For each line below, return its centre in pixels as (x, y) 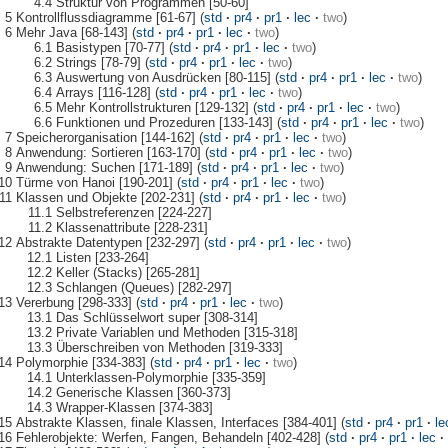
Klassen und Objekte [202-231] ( (109, 197)
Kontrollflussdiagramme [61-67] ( (109, 17)
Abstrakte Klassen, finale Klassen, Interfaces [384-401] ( (180, 422)
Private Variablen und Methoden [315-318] (176, 332)
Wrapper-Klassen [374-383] (134, 407)
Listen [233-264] (102, 257)
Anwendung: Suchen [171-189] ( (108, 167)
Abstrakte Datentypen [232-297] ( (111, 242)
